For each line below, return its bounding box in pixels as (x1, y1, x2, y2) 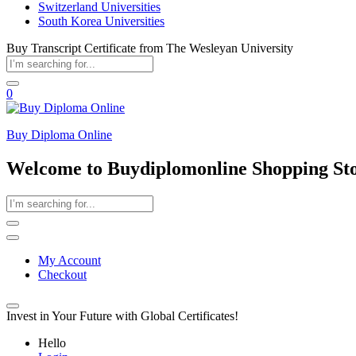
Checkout (38, 267, 87, 281)
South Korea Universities (38, 14, 164, 28)
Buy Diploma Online (6, 128, 112, 141)
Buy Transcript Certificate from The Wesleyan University (6, 41, 293, 55)
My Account (38, 253, 101, 267)
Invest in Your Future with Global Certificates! (6, 308, 238, 323)
